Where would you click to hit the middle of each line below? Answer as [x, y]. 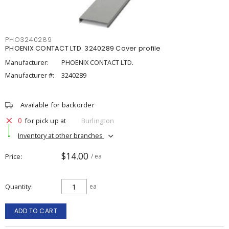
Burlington [97, 120]
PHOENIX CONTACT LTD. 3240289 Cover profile [83, 48]
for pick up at [45, 120]
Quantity [18, 187]
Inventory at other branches [61, 135]
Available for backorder [58, 105]
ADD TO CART [36, 211]
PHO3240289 [29, 40]
